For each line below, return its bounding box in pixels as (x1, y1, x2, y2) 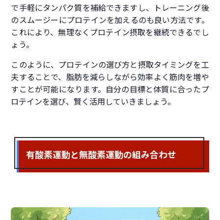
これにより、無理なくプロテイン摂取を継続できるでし (11, 27, 209, 38)
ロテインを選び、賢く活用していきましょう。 (11, 97, 176, 107)
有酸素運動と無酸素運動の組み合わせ (26, 148, 177, 161)
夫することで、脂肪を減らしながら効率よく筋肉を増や (11, 72, 209, 82)
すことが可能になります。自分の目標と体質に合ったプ (11, 84, 209, 95)
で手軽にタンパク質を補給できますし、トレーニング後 (11, 3, 209, 13)
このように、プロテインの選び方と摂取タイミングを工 (11, 60, 209, 70)
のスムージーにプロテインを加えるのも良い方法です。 (11, 15, 209, 26)
